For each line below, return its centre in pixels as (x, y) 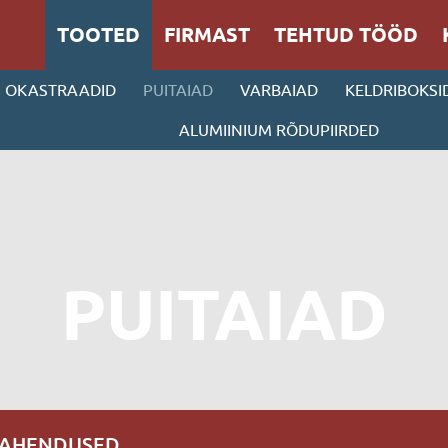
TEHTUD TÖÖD (346, 35)
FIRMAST (207, 35)
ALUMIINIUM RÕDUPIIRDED (279, 130)
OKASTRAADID (60, 90)
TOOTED (98, 35)
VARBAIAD (279, 90)
